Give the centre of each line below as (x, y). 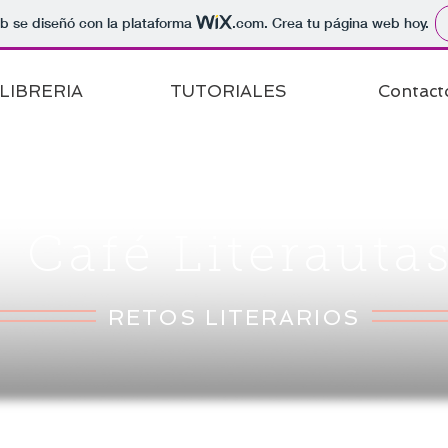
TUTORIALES (228, 91)
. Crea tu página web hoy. (346, 23)
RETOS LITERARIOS (234, 317)
